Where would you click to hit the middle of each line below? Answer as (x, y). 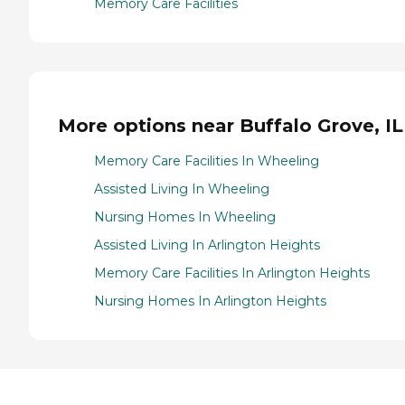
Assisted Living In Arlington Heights (207, 245)
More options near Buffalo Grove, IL (231, 126)
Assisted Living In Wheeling (182, 188)
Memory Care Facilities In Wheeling (207, 160)
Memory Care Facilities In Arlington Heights (232, 273)
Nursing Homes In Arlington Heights (210, 301)
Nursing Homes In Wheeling (185, 217)
